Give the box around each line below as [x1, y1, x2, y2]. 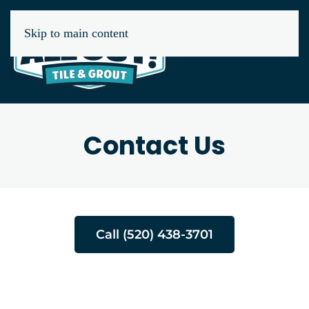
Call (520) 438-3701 [96, 227, 213, 242]
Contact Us [83, 128, 226, 163]
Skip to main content [24, 26, 128, 40]
